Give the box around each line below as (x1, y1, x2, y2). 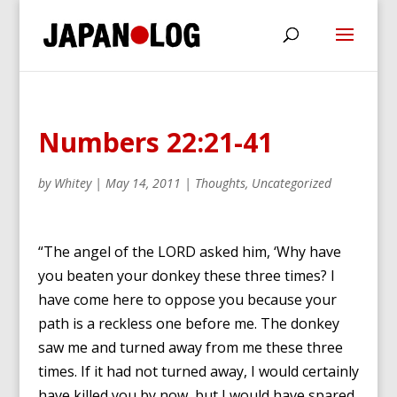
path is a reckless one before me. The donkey (37, 314, 339, 333)
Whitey (53, 175, 91, 191)
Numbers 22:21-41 (37, 124, 273, 160)
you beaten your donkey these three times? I (37, 266, 335, 285)
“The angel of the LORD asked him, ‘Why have (37, 242, 341, 261)
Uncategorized (251, 175, 331, 191)
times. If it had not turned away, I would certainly (37, 362, 359, 381)
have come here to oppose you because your (37, 290, 337, 309)
